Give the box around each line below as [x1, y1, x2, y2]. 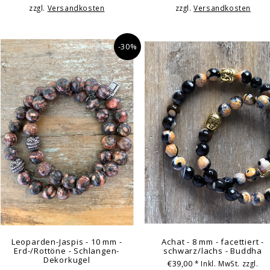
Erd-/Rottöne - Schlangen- [14, 245, 120, 256]
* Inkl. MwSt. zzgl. [195, 259, 259, 269]
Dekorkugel [43, 254, 90, 265]
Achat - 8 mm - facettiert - [162, 236, 265, 247]
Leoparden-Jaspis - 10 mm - [11, 236, 122, 247]
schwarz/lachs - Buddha [163, 245, 263, 256]
